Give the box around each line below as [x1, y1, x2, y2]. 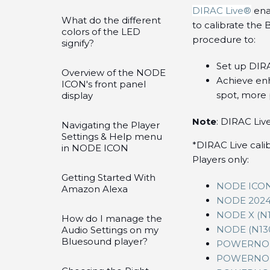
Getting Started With [61, 172, 155, 183]
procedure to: [192, 33, 256, 45]
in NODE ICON [61, 142, 128, 154]
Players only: [192, 153, 250, 165]
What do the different [61, 14, 161, 26]
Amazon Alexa [61, 183, 128, 195]
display [61, 90, 93, 101]
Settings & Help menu [61, 131, 162, 142]
